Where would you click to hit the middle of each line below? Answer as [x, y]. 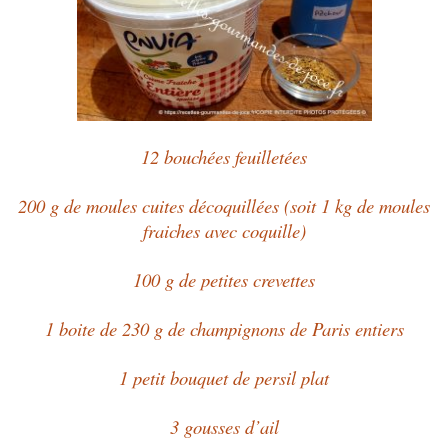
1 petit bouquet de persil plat [224, 378]
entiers [379, 329]
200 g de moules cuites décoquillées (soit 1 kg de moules [224, 206]
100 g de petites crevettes [224, 280]
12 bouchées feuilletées [224, 157]
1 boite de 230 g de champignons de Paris [199, 329]
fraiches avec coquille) [224, 231]
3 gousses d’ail [224, 427]
